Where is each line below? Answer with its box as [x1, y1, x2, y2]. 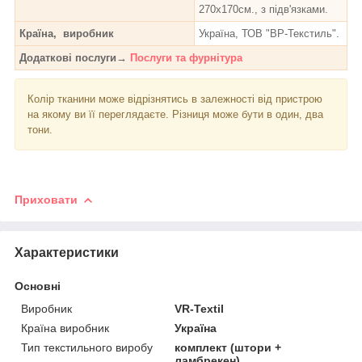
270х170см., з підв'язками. [199, 2, 328, 15]
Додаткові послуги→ [19, 51, 130, 64]
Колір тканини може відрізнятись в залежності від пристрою [27, 92, 322, 105]
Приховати [15, 192, 78, 206]
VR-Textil [175, 301, 225, 315]
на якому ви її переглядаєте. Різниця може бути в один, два [27, 107, 323, 120]
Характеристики [15, 245, 119, 259]
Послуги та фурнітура [130, 51, 242, 64]
